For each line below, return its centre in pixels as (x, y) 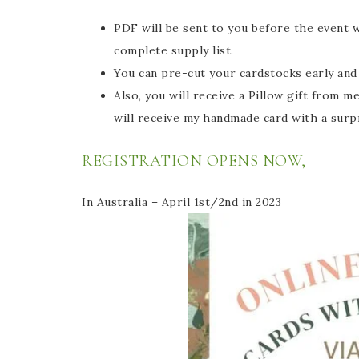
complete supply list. (175, 50)
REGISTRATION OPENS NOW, (196, 161)
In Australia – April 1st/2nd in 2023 (184, 202)
